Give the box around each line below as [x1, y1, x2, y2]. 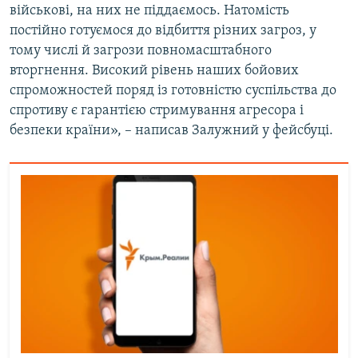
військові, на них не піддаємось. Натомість [10, 3, 289, 19]
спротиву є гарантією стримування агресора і [10, 103, 304, 119]
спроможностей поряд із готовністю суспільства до [10, 83, 336, 99]
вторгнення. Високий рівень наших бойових [10, 63, 299, 79]
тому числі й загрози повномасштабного [10, 43, 272, 59]
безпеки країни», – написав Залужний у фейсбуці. [10, 123, 333, 139]
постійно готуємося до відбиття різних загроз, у [10, 23, 316, 39]
